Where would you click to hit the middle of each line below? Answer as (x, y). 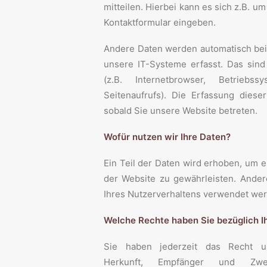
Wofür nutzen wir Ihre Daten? (167, 137)
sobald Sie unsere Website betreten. (181, 111)
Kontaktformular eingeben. (160, 22)
